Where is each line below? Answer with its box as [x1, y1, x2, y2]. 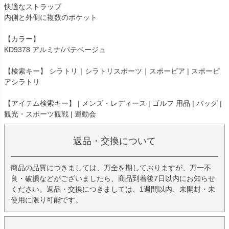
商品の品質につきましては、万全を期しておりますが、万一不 [11, 164, 211, 172]
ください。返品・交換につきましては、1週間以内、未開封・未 [11, 185, 215, 194]
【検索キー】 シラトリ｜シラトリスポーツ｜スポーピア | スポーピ [4, 67, 220, 76]
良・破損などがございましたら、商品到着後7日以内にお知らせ [11, 174, 215, 183]
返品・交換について [73, 136, 156, 147]
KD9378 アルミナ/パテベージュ [4, 45, 106, 54]
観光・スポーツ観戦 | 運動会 [4, 110, 96, 119]
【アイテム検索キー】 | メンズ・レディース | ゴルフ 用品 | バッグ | [4, 99, 222, 108]
